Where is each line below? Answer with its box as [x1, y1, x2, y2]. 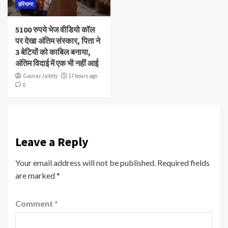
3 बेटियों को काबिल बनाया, [15, 46, 91, 57]
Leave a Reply [15, 133, 89, 150]
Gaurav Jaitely [23, 72, 58, 79]
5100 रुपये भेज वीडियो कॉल [15, 24, 95, 35]
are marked [15, 170, 56, 180]
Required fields [157, 157, 210, 167]
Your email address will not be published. [15, 157, 156, 167]
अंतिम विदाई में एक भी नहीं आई [15, 58, 98, 68]
